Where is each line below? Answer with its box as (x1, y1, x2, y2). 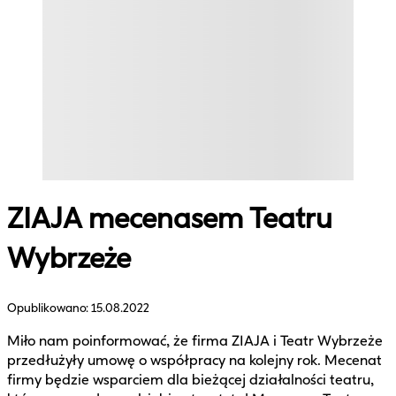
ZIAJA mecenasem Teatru (7, 201, 332, 237)
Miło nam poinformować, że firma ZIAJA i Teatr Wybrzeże (7, 331, 383, 349)
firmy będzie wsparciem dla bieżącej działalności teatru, (7, 370, 374, 388)
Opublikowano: (7, 300, 91, 316)
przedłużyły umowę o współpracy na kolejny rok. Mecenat (7, 351, 382, 369)
